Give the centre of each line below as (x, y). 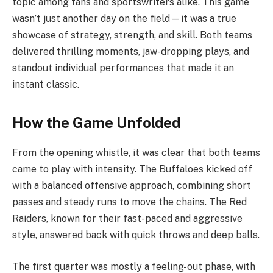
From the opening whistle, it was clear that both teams (136, 153)
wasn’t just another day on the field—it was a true (124, 18)
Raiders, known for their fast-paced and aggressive (127, 219)
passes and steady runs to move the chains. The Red (129, 202)
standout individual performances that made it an (123, 68)
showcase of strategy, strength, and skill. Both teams (132, 35)
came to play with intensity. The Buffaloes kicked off (132, 169)
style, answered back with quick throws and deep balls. (136, 235)
